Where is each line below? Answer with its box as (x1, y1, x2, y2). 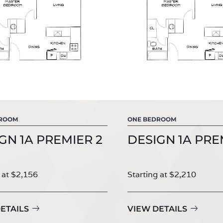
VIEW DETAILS (127, 204, 187, 214)
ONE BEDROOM (127, 115, 176, 123)
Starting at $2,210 (127, 169, 196, 180)
